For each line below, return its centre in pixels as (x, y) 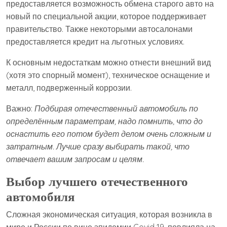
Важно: (20, 108)
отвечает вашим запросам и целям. (75, 159)
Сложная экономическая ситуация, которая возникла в (109, 214)
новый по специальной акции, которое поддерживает (106, 16)
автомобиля (41, 196)
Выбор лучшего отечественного (97, 181)
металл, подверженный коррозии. (69, 88)
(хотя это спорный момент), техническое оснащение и (108, 75)
